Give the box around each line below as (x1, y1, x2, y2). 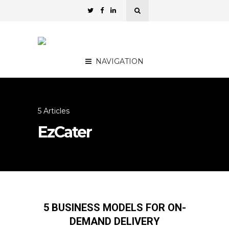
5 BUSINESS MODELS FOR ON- (43, 201, 186, 214)
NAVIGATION (96, 57, 144, 66)
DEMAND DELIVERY (69, 215, 160, 227)
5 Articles (38, 106, 70, 116)
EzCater (38, 123, 91, 142)
